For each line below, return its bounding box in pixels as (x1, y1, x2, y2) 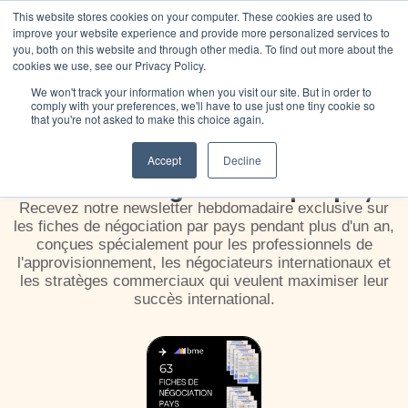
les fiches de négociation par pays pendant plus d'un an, (14, 218, 394, 235)
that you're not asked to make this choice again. (31, 111, 264, 127)
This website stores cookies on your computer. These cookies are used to (13, 8, 372, 24)
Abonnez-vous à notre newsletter (91, 93, 335, 113)
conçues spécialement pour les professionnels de (36, 236, 372, 253)
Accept (147, 152, 181, 168)
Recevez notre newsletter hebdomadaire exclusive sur (19, 199, 389, 217)
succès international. (133, 291, 275, 308)
